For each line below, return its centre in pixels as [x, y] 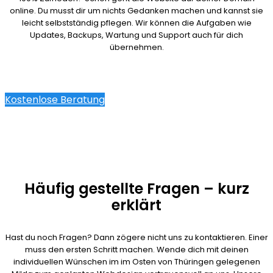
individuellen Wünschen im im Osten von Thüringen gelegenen [136, 261]
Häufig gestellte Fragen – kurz [136, 188]
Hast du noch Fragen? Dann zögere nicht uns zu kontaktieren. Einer [136, 237]
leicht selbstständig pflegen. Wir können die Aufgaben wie [136, 23]
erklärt [136, 205]
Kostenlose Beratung [55, 99]
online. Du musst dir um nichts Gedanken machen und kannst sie [136, 10]
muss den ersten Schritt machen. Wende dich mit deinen [136, 249]
